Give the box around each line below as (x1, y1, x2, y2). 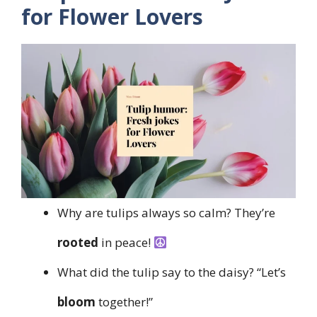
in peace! (98, 234, 154, 251)
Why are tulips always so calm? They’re (57, 204, 275, 221)
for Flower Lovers (21, 2, 203, 32)
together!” (96, 294, 153, 311)
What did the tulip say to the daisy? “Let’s (57, 264, 286, 281)
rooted (57, 234, 98, 251)
